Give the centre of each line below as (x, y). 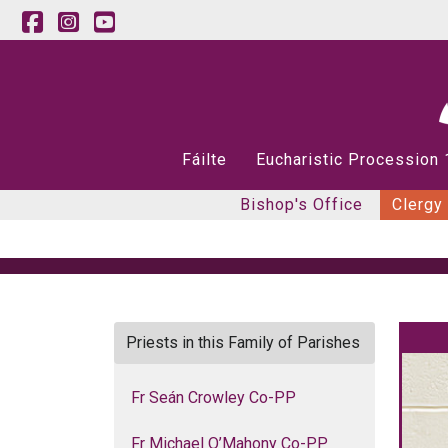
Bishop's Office (301, 204)
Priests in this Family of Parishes (243, 342)
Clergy (417, 204)
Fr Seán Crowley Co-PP (213, 397)
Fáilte (204, 159)
